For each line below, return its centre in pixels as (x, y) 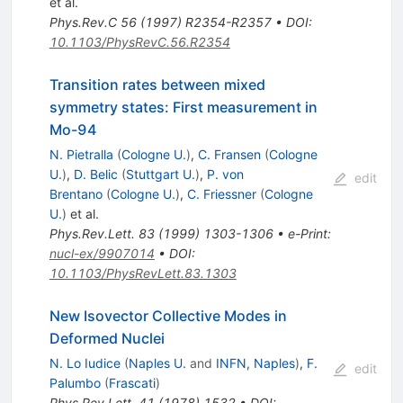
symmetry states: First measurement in (183, 107)
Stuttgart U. (160, 174)
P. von (225, 174)
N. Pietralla (81, 154)
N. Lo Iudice (85, 363)
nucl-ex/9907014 (102, 253)
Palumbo (75, 382)
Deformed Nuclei (107, 338)
